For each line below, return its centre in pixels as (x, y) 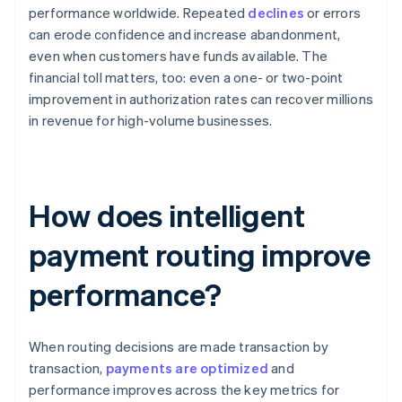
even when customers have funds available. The (179, 56)
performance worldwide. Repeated (139, 13)
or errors (333, 13)
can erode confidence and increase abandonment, (185, 35)
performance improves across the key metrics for (184, 390)
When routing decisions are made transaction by (179, 347)
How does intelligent (167, 215)
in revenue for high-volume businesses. (151, 121)
